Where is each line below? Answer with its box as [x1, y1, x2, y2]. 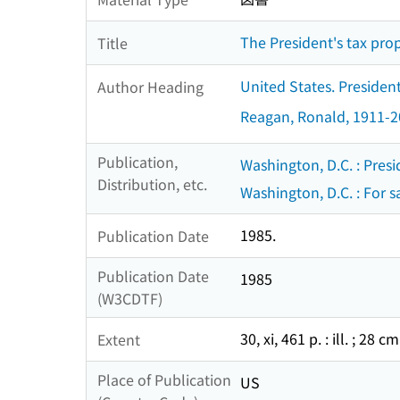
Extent [97, 328, 140, 350]
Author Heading [97, 75, 204, 97]
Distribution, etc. [97, 173, 207, 196]
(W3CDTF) [97, 287, 162, 310]
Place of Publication [97, 369, 231, 391]
